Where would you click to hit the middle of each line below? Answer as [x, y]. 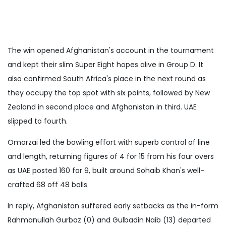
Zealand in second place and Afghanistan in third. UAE [102, 107]
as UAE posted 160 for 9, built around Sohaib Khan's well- [106, 170]
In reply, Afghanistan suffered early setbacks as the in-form [113, 206]
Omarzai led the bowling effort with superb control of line [109, 142]
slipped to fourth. [38, 121]
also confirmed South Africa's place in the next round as [107, 78]
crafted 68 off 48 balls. [48, 184]
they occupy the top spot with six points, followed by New [109, 93]
